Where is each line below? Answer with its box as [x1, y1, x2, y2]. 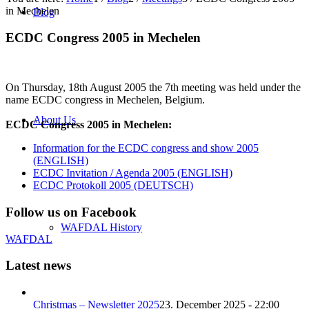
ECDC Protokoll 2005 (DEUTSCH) [33, 179, 193, 192]
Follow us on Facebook [6, 205, 137, 220]
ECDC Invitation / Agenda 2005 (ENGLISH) [33, 167, 232, 179]
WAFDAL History [61, 221, 142, 233]
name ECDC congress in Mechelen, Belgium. [6, 94, 205, 106]
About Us [33, 113, 76, 126]
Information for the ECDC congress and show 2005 [33, 142, 259, 154]
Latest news [6, 258, 71, 273]
